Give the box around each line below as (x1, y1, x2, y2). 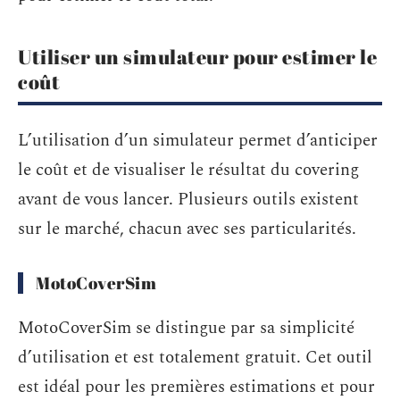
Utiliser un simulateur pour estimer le (18, 44, 377, 70)
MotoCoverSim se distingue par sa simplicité (18, 315, 354, 341)
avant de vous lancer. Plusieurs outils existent (18, 186, 359, 212)
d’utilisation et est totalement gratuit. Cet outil (18, 345, 372, 371)
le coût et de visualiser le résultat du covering (18, 156, 359, 183)
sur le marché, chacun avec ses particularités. (18, 215, 356, 242)
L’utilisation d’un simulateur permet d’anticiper (18, 127, 378, 154)
